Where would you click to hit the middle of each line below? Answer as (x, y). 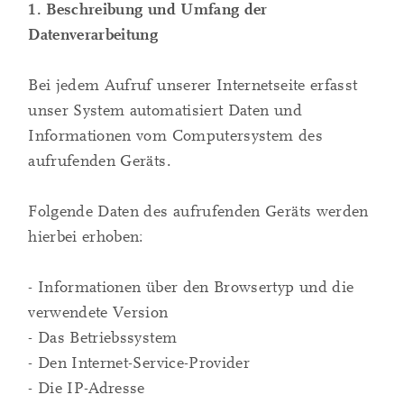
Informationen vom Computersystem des (175, 136)
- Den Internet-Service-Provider (139, 363)
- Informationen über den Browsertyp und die (191, 288)
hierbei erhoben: (86, 237)
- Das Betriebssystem (103, 338)
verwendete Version (98, 313)
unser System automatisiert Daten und (165, 111)
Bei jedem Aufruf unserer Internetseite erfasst (193, 86)
